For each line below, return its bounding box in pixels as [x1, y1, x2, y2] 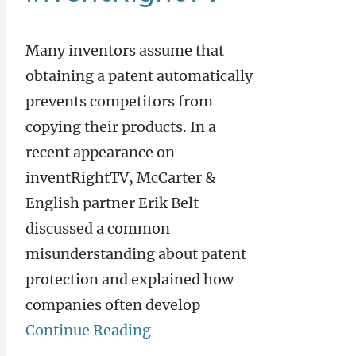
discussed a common [25, 219, 170, 238]
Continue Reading [25, 321, 151, 339]
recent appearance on [25, 143, 175, 161]
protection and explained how [25, 270, 234, 288]
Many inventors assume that [25, 41, 224, 60]
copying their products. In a [25, 118, 216, 136]
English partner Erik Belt [25, 194, 199, 212]
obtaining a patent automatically [25, 67, 253, 85]
